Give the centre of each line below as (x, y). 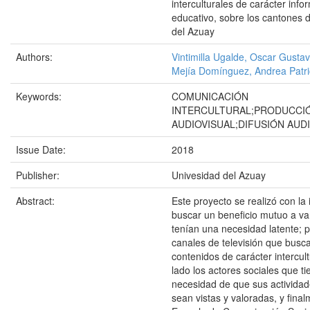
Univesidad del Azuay (219, 175)
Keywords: (40, 96)
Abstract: (37, 201)
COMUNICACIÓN (210, 96)
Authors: (36, 57)
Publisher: (39, 175)
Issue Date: (42, 149)
